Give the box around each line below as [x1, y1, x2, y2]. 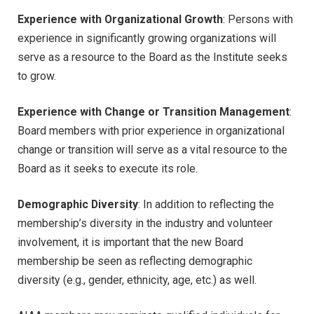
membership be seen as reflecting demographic [18, 254, 252, 268]
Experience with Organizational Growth [18, 13, 223, 27]
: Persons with [223, 13, 293, 27]
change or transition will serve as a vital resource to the [18, 142, 287, 156]
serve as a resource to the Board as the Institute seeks [18, 50, 287, 64]
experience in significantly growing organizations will [18, 32, 276, 46]
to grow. [18, 69, 56, 83]
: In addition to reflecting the [138, 197, 274, 211]
